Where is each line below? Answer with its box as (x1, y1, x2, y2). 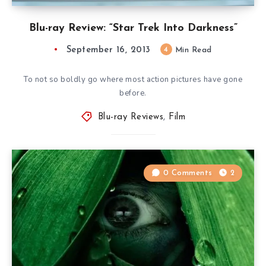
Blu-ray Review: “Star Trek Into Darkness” (28, 22, 237, 34)
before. (119, 87, 147, 99)
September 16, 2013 (66, 45, 151, 55)
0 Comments (163, 169, 213, 177)
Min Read (172, 46, 212, 54)
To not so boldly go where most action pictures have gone (24, 74, 242, 85)
